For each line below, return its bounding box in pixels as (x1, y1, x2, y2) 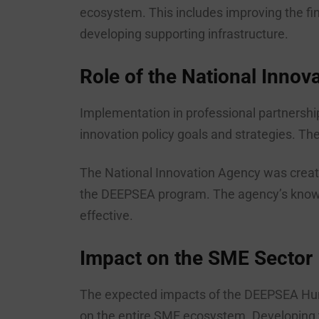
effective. (80, 208, 133, 223)
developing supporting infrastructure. (80, 26, 288, 41)
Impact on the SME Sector (80, 246, 313, 270)
